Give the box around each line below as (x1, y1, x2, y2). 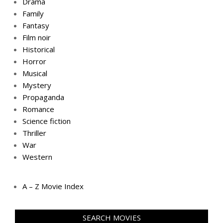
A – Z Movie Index (22, 181, 84, 191)
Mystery (22, 80, 51, 90)
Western (22, 152, 52, 162)
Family (22, 8, 44, 18)
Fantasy (22, 20, 49, 30)
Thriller (22, 128, 46, 138)
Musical (22, 68, 47, 78)
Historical (22, 44, 55, 54)
